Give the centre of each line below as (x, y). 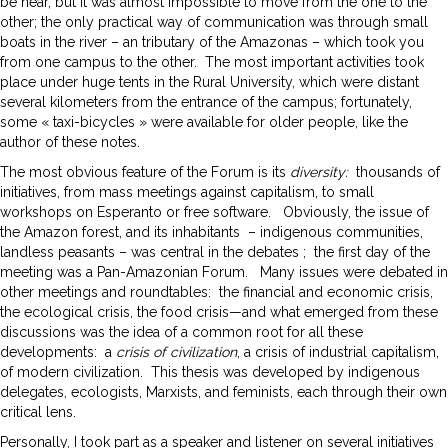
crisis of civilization (176, 351)
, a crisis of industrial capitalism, (338, 351)
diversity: (323, 171)
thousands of (398, 171)
